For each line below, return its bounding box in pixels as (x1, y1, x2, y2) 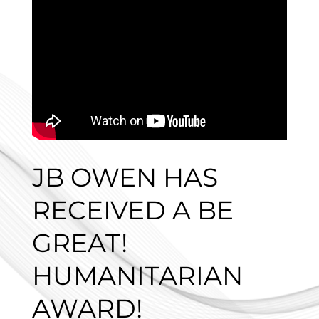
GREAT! (31, 226, 127, 258)
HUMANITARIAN (31, 259, 243, 291)
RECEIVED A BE (31, 194, 234, 226)
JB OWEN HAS (31, 161, 218, 193)
